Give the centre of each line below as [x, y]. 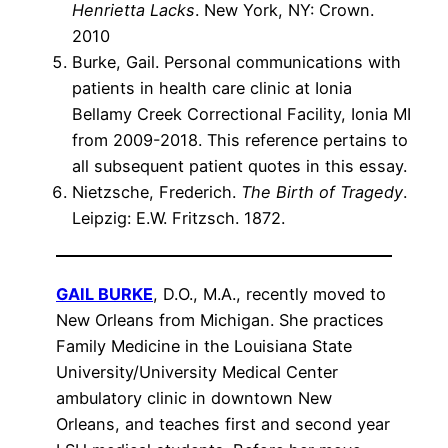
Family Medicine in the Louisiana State [204, 345]
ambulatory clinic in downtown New [194, 397]
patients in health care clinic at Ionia [212, 87]
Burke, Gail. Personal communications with [236, 61]
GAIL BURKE [104, 293]
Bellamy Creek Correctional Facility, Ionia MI [241, 113]
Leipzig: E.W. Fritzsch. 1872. [178, 217]
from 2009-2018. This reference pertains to [240, 139]
